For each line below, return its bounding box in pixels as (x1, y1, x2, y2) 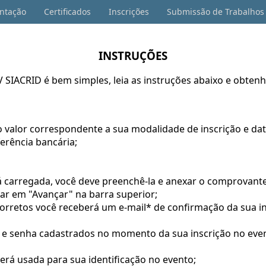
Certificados (44, 6, 91, 17)
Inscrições (109, 6, 149, 17)
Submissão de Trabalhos (167, 6, 264, 17)
